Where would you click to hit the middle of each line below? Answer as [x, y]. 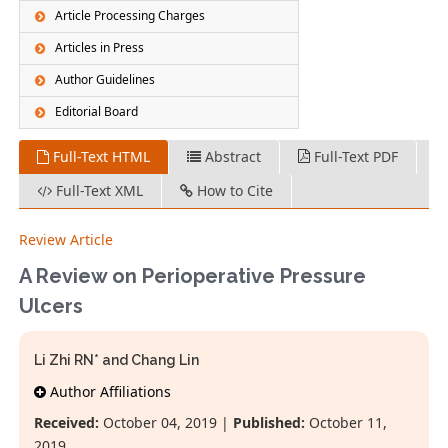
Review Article [66, 240]
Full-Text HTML [100, 157]
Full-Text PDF [354, 157]
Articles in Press [100, 48]
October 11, [346, 423]
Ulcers [51, 306]
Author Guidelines [105, 80]
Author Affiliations [109, 392]
